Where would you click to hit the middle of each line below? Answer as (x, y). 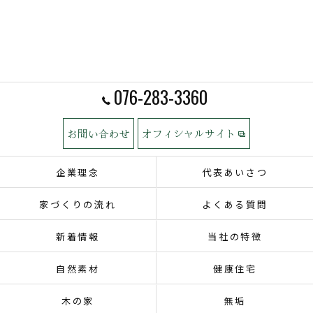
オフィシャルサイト (189, 133)
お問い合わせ (99, 133)
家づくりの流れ (78, 204)
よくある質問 (235, 204)
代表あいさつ (235, 172)
